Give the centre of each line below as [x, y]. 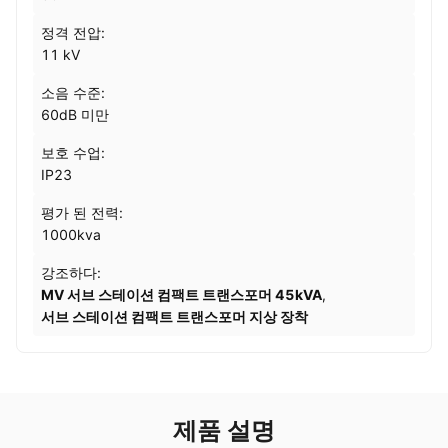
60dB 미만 [75, 114]
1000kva [71, 234]
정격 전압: [73, 32]
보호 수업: [73, 152]
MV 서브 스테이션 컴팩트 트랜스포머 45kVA [181, 294]
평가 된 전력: [82, 212]
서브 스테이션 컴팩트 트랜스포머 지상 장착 [174, 316]
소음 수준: [73, 92]
